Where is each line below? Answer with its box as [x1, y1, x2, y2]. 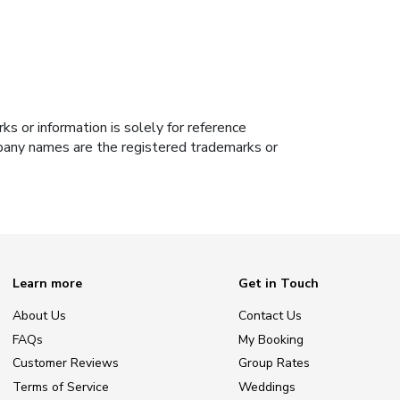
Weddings [238, 379, 296, 396]
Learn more [12, 275, 82, 293]
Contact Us [238, 306, 302, 324]
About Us [12, 306, 66, 324]
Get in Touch [238, 275, 319, 293]
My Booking [238, 330, 304, 348]
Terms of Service [12, 379, 109, 396]
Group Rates [238, 354, 310, 372]
